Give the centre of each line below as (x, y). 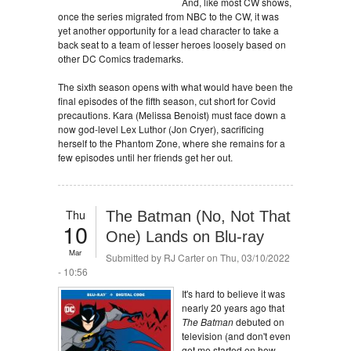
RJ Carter (184, 257)
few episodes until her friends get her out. (145, 157)
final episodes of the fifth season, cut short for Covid (167, 101)
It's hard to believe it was (233, 293)
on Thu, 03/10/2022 (247, 257)
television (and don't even (236, 336)
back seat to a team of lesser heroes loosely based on (172, 44)
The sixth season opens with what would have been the (175, 87)
